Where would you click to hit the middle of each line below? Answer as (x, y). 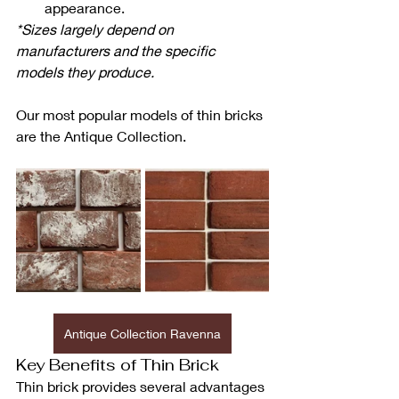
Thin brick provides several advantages (142, 387)
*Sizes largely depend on (97, 29)
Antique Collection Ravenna (142, 334)
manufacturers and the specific (118, 51)
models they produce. (85, 72)
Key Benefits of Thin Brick (118, 365)
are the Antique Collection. (101, 136)
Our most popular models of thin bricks (141, 115)
